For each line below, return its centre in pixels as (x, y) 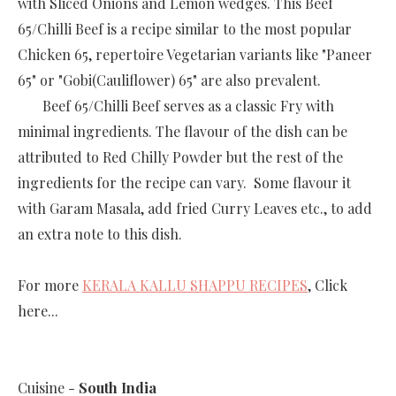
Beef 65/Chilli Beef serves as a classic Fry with (176, 106)
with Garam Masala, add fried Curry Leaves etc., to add (195, 209)
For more (50, 286)
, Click (327, 286)
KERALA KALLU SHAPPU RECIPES (195, 286)
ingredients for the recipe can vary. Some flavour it (184, 183)
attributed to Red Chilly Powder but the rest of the (180, 157)
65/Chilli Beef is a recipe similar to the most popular (185, 29)
